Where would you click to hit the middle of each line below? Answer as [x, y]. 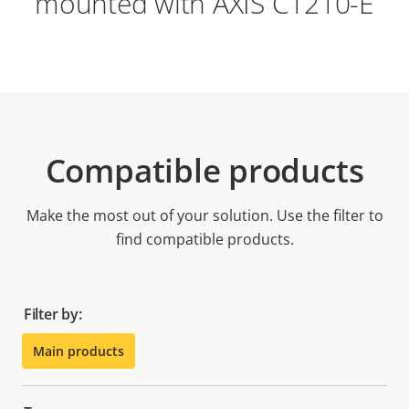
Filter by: [53, 315]
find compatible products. [204, 240]
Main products [79, 351]
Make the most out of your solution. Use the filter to [204, 216]
